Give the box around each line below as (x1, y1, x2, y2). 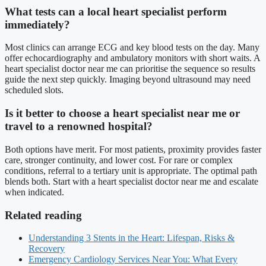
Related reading (5, 208, 82, 221)
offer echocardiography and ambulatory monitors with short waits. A (5, 53, 260, 64)
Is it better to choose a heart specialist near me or (5, 107, 240, 120)
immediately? (5, 18, 70, 31)
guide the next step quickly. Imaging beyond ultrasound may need (5, 74, 251, 85)
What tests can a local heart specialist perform (5, 5, 227, 18)
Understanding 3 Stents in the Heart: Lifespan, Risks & (28, 233, 235, 243)
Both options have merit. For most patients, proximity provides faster (5, 144, 261, 154)
